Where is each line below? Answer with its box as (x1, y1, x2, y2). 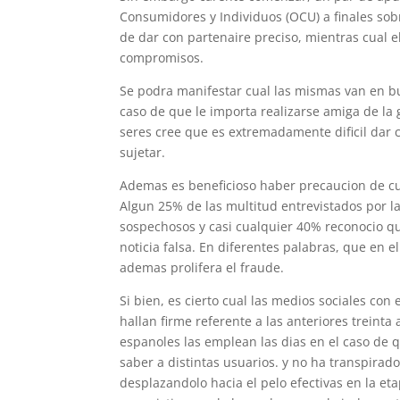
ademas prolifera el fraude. (120, 259, 285, 276)
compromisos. (120, 49, 204, 66)
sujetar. (120, 144, 166, 161)
